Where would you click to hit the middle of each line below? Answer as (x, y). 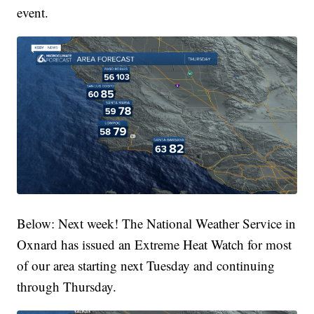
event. (33, 13)
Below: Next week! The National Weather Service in (157, 223)
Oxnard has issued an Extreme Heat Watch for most (155, 244)
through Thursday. (67, 286)
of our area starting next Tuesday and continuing (146, 265)
